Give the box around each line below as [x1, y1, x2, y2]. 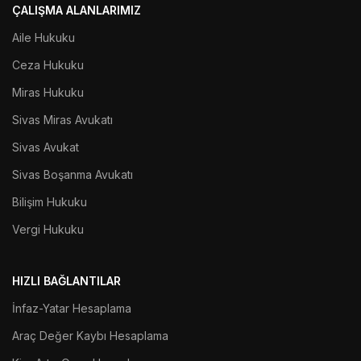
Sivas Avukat [12, 139, 79, 154]
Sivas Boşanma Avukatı [12, 167, 133, 181]
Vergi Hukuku [12, 222, 84, 236]
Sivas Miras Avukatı [12, 112, 113, 127]
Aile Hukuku [12, 30, 75, 44]
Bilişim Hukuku [12, 194, 87, 209]
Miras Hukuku [12, 85, 84, 99]
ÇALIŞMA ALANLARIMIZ [12, 2, 141, 17]
